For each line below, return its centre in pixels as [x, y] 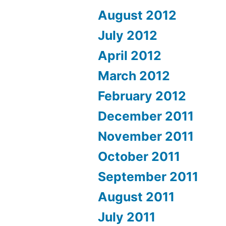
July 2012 [128, 35]
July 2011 [127, 217]
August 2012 [137, 15]
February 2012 [142, 96]
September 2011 [148, 177]
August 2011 [136, 197]
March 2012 [134, 76]
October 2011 [139, 156]
